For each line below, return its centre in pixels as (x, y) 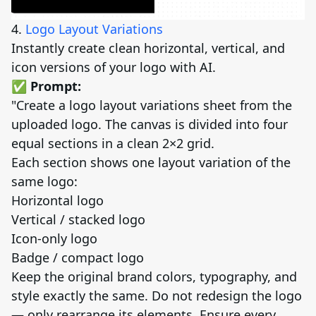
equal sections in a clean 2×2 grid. (113, 143)
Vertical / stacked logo (78, 219)
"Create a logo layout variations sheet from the (152, 105)
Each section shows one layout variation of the (151, 162)
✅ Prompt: (46, 86)
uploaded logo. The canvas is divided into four (150, 124)
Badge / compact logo (78, 257)
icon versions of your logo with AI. (114, 67)
